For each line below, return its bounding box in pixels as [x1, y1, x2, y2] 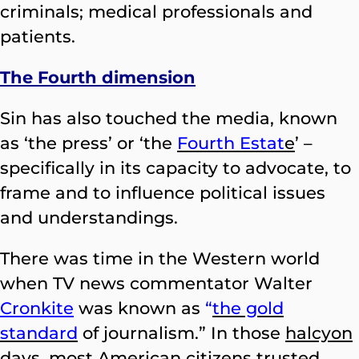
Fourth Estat [177, 133, 284, 153]
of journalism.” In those [78, 323, 285, 343]
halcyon [285, 323, 353, 343]
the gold [212, 298, 284, 318]
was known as [74, 298, 205, 318]
